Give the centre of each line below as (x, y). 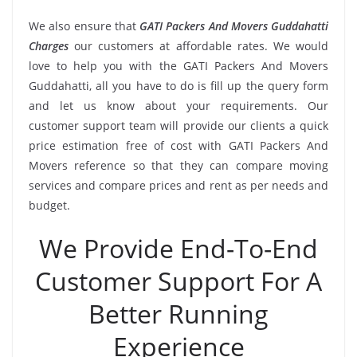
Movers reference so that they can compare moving (178, 165)
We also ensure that (84, 25)
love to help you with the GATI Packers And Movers (178, 65)
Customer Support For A (178, 280)
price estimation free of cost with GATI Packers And (178, 145)
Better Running (178, 313)
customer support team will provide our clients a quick (178, 125)
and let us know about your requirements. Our (178, 105)
